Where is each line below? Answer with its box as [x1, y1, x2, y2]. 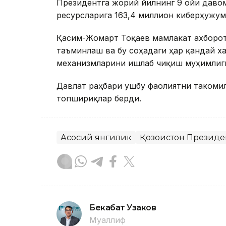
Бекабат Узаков [89, 202, 156, 212]
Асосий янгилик [61, 132, 132, 142]
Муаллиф [89, 214, 126, 225]
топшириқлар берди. [56, 93, 141, 103]
